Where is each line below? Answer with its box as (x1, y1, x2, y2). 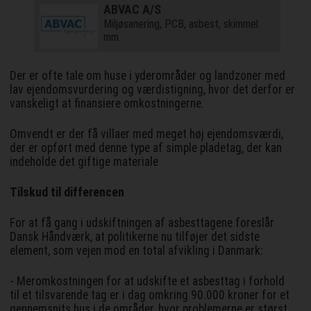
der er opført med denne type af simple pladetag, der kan (10, 140, 283, 155)
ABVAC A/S (103, 1, 161, 17)
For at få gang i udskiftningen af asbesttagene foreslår (10, 215, 275, 230)
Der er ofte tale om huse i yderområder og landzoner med (10, 68, 286, 83)
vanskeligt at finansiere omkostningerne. (10, 96, 205, 110)
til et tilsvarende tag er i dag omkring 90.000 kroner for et (10, 287, 290, 302)
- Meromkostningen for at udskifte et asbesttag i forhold (10, 274, 285, 288)
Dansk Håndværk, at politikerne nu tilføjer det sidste (10, 229, 260, 244)
